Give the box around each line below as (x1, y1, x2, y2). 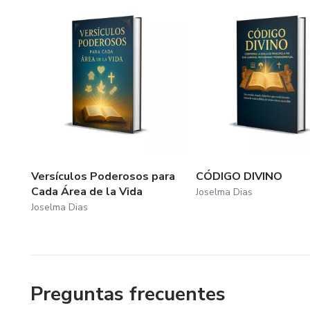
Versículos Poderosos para (31, 168, 175, 184)
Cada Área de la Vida (31, 183, 143, 199)
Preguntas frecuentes (30, 280, 226, 307)
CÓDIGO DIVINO (195, 168, 282, 184)
